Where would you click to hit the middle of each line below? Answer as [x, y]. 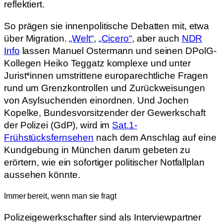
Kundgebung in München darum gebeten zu [97, 150]
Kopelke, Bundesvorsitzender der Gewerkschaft [105, 112]
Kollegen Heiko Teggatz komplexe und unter [97, 63]
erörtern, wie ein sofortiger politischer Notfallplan [104, 162]
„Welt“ [81, 38]
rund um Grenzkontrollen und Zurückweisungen [105, 88]
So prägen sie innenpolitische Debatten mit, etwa [107, 26]
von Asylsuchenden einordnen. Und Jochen [97, 100]
